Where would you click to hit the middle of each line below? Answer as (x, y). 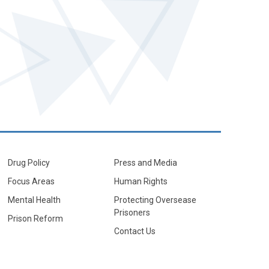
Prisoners (132, 213)
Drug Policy (29, 163)
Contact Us (135, 231)
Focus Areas (31, 182)
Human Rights (141, 182)
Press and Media (146, 163)
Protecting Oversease (156, 200)
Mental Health (34, 200)
